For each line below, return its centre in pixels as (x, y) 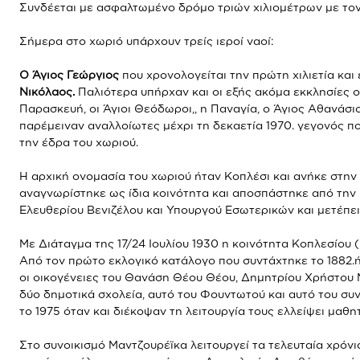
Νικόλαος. (47, 91)
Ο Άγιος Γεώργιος (69, 74)
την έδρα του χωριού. (79, 142)
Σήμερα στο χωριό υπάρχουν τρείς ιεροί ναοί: (147, 41)
